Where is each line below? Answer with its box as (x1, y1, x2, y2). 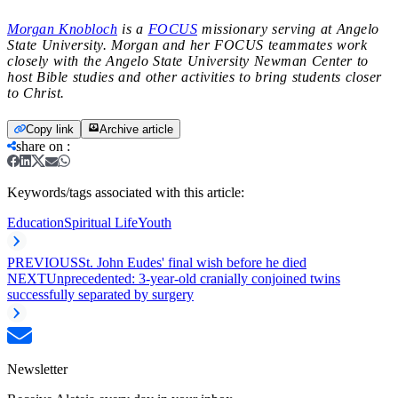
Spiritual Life (64, 214, 138, 230)
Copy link (26, 122, 74, 136)
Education (7, 214, 64, 230)
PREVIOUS (7, 254, 78, 270)
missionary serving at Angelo (197, 20, 379, 36)
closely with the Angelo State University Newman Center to (7, 52, 369, 68)
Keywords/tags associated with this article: (7, 184, 244, 200)
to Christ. (7, 84, 74, 100)
